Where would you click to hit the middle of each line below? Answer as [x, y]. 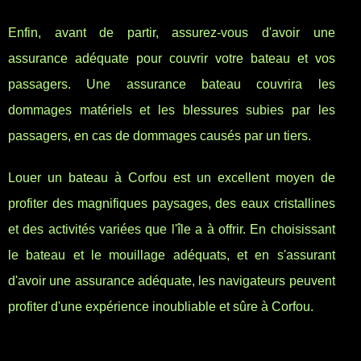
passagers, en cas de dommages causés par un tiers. [160, 136]
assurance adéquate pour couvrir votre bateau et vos [172, 59]
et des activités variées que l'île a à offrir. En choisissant [172, 230]
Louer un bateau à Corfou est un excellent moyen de [172, 178]
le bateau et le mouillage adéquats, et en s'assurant [172, 255]
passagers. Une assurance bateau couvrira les [172, 85]
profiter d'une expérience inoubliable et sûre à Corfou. [161, 307]
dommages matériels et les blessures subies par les [172, 110]
